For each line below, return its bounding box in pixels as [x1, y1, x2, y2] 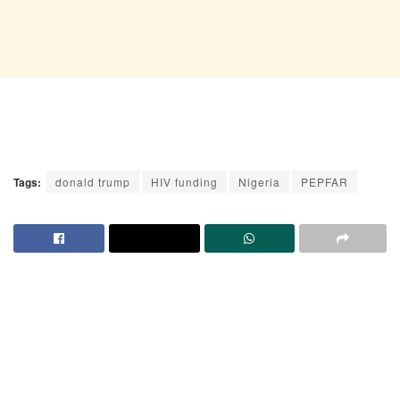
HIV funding [151, 173, 218, 189]
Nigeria [238, 173, 280, 189]
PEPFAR [301, 173, 348, 189]
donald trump [55, 173, 130, 189]
